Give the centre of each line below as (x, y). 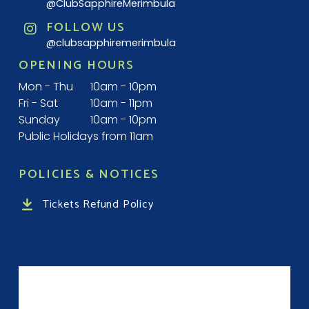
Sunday (39, 119)
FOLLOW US (86, 28)
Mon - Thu (46, 86)
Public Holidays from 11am (86, 136)
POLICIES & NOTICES (89, 175)
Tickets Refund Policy (98, 204)
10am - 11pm (120, 103)
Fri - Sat (38, 103)
